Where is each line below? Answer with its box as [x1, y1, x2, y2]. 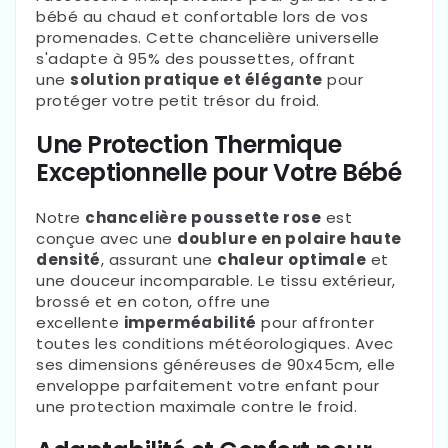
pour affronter [261, 312, 374, 334]
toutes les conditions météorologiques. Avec [36, 333, 394, 355]
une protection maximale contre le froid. [36, 396, 357, 418]
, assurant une [100, 249, 213, 271]
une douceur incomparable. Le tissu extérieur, [36, 270, 396, 292]
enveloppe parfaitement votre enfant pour [36, 375, 379, 397]
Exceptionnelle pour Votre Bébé [36, 156, 401, 190]
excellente [36, 312, 119, 334]
